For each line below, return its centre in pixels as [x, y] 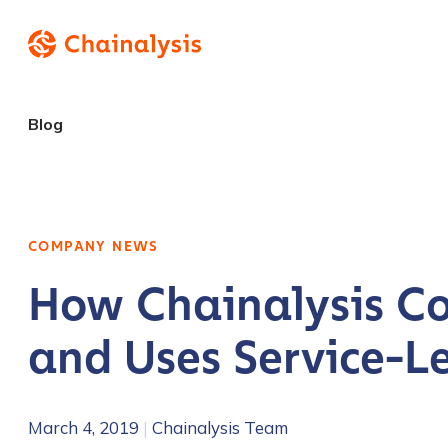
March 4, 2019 [83, 427]
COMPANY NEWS [93, 246]
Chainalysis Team [220, 427]
